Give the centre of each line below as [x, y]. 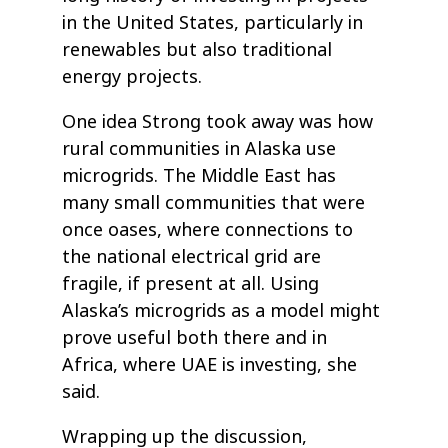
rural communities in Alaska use [199, 149]
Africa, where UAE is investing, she [210, 365]
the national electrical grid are [192, 257]
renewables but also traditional [197, 50]
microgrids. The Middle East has [199, 176]
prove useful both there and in [195, 338]
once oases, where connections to [208, 230]
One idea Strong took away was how [218, 122]
